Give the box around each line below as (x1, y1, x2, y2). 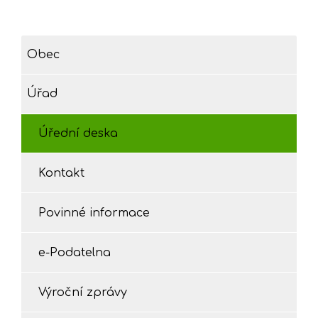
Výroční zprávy (38, 285, 127, 299)
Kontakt (38, 166, 84, 180)
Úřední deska (38, 126, 118, 140)
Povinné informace (38, 206, 150, 219)
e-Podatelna (38, 246, 111, 259)
